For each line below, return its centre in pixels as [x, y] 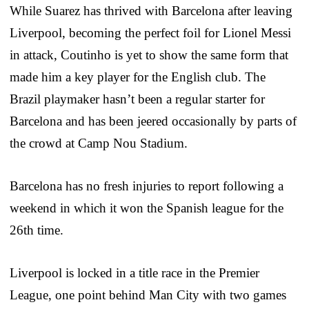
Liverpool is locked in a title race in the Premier [134, 272]
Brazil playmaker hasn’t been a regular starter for [137, 99]
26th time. [37, 230]
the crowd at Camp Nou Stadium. [99, 143]
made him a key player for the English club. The [138, 77]
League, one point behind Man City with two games [148, 295]
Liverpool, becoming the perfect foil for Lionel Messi [150, 32]
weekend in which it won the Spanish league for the [147, 208]
